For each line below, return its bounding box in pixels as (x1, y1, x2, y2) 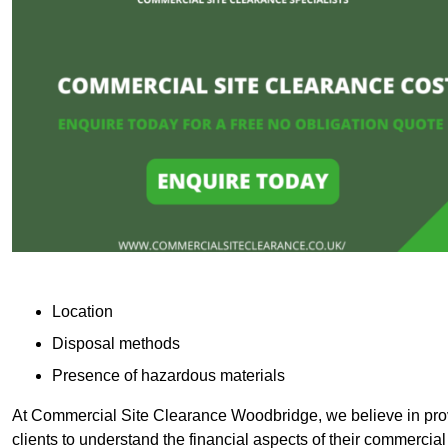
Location (52, 302, 113, 320)
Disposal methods (52, 334, 180, 352)
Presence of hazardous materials (52, 366, 285, 384)
